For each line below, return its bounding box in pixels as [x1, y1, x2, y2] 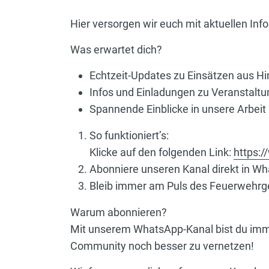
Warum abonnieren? [70, 205, 167, 219]
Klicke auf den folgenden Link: [89, 145, 234, 159]
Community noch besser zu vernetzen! [70, 239, 254, 252]
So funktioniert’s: [89, 128, 169, 142]
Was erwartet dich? [70, 43, 162, 56]
